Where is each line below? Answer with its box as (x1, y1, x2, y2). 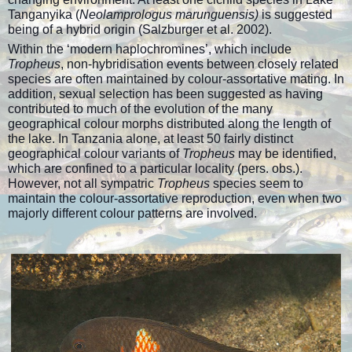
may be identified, (238, 146, 336, 160)
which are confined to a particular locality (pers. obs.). (8, 161, 302, 175)
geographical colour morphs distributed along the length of (8, 116, 331, 130)
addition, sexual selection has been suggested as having (8, 86, 323, 101)
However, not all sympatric (8, 176, 157, 190)
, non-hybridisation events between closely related (60, 57, 339, 71)
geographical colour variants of (8, 146, 182, 160)
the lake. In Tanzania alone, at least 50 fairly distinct (8, 131, 293, 145)
